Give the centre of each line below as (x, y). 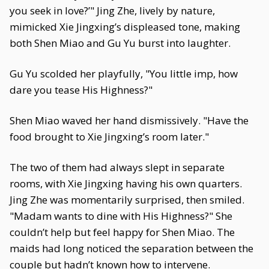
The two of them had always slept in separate (117, 167)
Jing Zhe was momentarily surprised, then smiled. (127, 200)
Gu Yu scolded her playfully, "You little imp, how (124, 74)
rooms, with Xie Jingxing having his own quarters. (126, 183)
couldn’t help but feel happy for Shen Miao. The (122, 232)
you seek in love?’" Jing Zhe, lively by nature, (112, 11)
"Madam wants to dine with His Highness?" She (121, 216)
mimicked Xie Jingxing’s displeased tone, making (125, 27)
